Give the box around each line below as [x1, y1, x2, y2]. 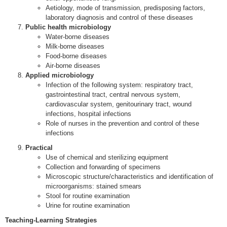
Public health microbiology [25, 23, 111, 31]
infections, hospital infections [46, 110, 131, 118]
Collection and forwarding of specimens [46, 163, 161, 171]
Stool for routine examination [46, 192, 130, 200]
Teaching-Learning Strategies [5, 216, 97, 224]
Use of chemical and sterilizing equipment [46, 154, 168, 161]
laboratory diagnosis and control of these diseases [46, 14, 193, 21]
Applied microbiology [25, 71, 94, 79]
